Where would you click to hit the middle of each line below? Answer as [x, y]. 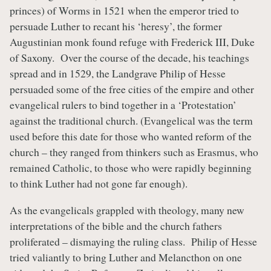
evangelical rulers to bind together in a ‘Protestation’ [123, 105]
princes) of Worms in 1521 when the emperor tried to [124, 11]
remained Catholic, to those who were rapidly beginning [131, 168]
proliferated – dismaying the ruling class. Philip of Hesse [133, 241]
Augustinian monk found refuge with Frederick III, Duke [132, 42]
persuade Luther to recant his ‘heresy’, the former [116, 26]
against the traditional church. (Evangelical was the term [131, 121]
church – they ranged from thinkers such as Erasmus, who [134, 152]
